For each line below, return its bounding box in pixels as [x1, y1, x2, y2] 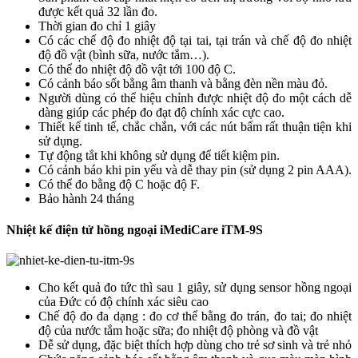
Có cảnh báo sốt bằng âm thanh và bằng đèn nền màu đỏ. [38, 76, 328, 90]
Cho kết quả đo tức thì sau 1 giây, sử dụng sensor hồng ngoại [38, 280, 352, 294]
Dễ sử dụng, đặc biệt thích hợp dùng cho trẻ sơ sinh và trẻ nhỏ [38, 337, 352, 352]
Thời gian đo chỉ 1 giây [38, 18, 156, 33]
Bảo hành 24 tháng [38, 191, 134, 205]
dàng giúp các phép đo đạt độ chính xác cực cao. [38, 105, 284, 119]
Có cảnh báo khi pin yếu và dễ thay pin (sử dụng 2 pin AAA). [38, 162, 352, 177]
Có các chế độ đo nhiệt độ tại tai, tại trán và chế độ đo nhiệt [38, 33, 352, 47]
